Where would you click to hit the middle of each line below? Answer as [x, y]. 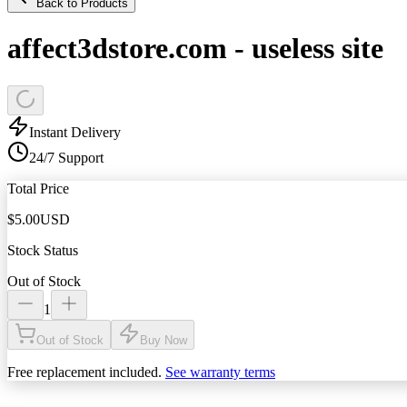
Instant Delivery [75, 132]
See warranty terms [220, 372]
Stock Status [43, 250]
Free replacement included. [84, 372]
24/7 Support [66, 157]
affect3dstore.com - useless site [195, 49]
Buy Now [164, 340]
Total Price [38, 188]
